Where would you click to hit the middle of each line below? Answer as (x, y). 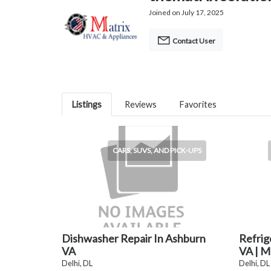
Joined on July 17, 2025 (186, 13)
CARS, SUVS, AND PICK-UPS (157, 151)
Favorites (198, 105)
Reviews (141, 105)
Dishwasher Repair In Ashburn (134, 239)
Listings (87, 105)
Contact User (193, 41)
